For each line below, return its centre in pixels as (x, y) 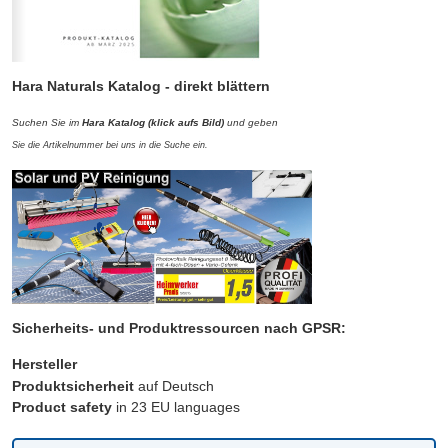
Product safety (62, 407)
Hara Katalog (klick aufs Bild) (153, 123)
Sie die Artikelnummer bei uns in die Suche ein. (111, 145)
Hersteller (44, 363)
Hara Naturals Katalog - (91, 86)
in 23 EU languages (176, 407)
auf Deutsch (174, 385)
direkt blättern (220, 86)
